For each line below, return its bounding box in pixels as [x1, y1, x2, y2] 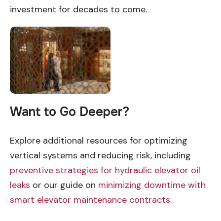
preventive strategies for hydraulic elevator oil [10, 164, 200, 176]
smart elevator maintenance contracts [10, 193, 170, 206]
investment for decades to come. [10, 3, 147, 15]
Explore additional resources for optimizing [10, 134, 187, 147]
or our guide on [30, 179, 98, 191]
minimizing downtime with [98, 179, 206, 191]
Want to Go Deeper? [10, 104, 129, 120]
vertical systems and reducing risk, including [10, 149, 191, 161]
